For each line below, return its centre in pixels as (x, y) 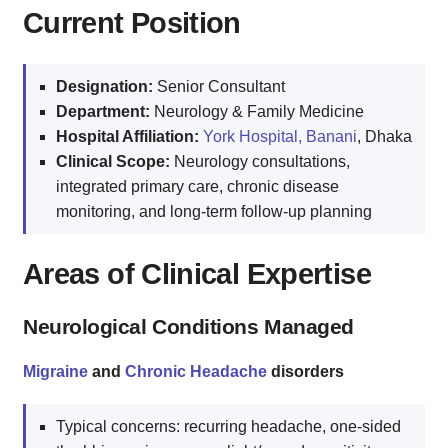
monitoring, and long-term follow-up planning (214, 212)
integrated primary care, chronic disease (197, 187)
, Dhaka (384, 137)
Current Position (132, 23)
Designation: (104, 87)
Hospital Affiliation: (127, 137)
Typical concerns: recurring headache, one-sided (228, 426)
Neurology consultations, (260, 162)
